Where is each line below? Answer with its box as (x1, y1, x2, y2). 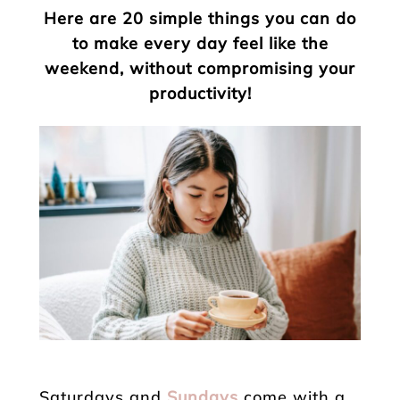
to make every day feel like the (71, 33, 329, 54)
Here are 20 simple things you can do (44, 8, 356, 29)
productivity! (148, 83, 252, 104)
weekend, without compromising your (45, 58, 355, 79)
